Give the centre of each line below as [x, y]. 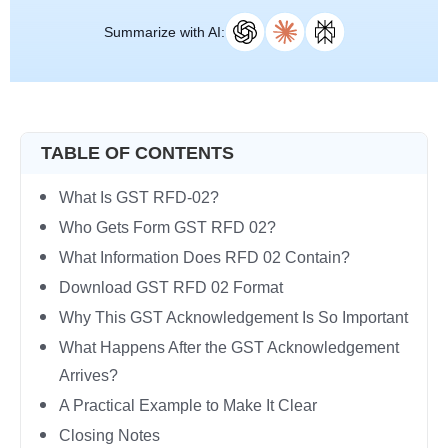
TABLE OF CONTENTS [137, 153]
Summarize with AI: [164, 32]
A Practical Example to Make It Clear [188, 405]
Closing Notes [109, 435]
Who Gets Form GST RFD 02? [167, 227]
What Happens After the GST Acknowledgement [229, 347]
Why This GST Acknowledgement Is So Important [233, 317]
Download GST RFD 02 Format [171, 287]
